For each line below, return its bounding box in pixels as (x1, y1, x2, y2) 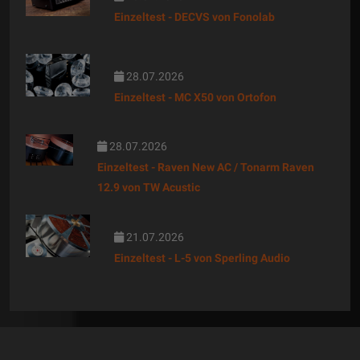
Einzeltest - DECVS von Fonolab (114, 10, 275, 23)
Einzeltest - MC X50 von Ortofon (114, 90, 276, 104)
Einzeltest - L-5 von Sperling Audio (114, 251, 290, 264)
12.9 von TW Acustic (96, 181, 200, 194)
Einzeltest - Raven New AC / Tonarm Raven (96, 161, 314, 174)
